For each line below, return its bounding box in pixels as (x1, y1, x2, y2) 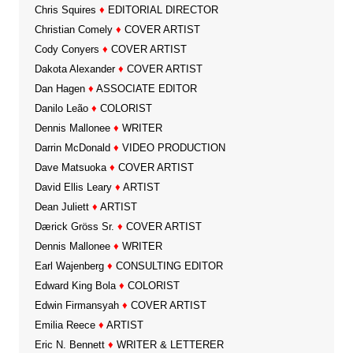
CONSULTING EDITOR (112, 259, 223, 272)
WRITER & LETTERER (113, 338, 224, 351)
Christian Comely (34, 23, 113, 35)
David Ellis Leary (34, 180, 112, 193)
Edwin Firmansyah (34, 299, 119, 311)
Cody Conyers (34, 43, 99, 55)
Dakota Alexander (34, 62, 115, 75)
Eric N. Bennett (34, 338, 105, 351)
